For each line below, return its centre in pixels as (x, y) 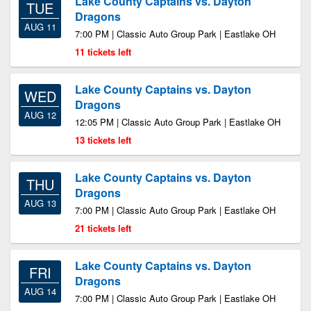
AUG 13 (40, 203)
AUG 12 (40, 115)
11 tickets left (103, 52)
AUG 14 (40, 291)
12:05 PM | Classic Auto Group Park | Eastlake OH (178, 122)
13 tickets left (103, 140)
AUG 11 (40, 27)
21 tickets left (103, 228)
